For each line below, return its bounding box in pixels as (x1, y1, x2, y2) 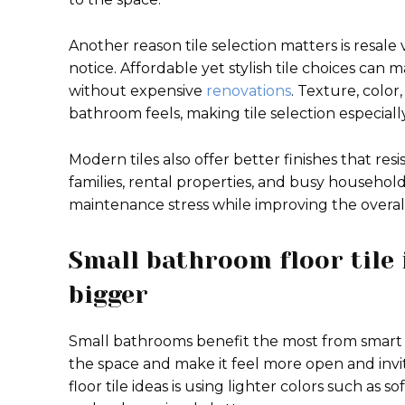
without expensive (69, 82, 206, 99)
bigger (69, 280, 148, 308)
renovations (206, 82, 291, 99)
